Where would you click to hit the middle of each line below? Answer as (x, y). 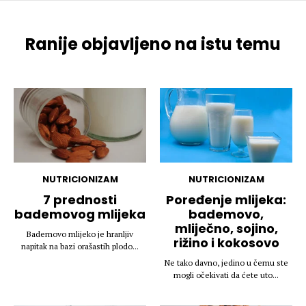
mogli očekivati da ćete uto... (226, 275)
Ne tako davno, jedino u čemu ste (226, 263)
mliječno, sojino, (226, 229)
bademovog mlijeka (80, 214)
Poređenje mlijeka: (226, 200)
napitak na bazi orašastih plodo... (80, 247)
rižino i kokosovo (226, 243)
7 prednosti (80, 200)
